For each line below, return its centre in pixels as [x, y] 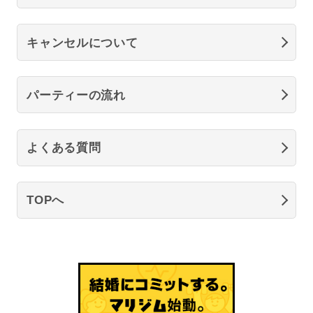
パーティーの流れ [76, 95]
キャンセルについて [82, 42]
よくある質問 [64, 148]
